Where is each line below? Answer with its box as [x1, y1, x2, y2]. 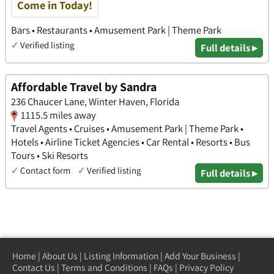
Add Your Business [165, 250, 236, 262]
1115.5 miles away [21, 108, 96, 122]
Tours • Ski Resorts [11, 148, 88, 162]
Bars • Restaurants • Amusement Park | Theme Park [11, 23, 221, 37]
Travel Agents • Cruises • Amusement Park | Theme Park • [11, 121, 243, 135]
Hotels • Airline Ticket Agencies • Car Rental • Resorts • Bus [11, 135, 250, 149]
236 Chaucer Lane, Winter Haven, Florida [11, 94, 179, 108]
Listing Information [84, 250, 158, 262]
